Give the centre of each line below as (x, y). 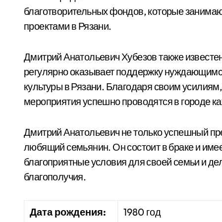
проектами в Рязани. (68, 26)
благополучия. (55, 177)
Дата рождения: (68, 212)
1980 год (142, 212)
